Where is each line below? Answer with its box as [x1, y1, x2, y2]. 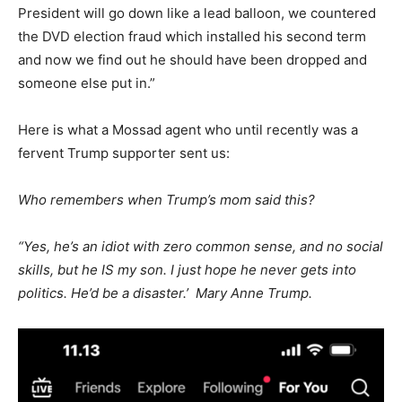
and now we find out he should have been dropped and [18, 50, 367, 68]
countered [307, 4, 376, 22]
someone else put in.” [18, 74, 155, 92]
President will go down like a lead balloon [18, 4, 281, 22]
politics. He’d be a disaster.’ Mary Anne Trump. [18, 284, 312, 301]
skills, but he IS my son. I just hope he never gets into [18, 260, 356, 278]
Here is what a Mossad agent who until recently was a [18, 120, 358, 138]
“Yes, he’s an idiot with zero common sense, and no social [18, 237, 383, 255]
